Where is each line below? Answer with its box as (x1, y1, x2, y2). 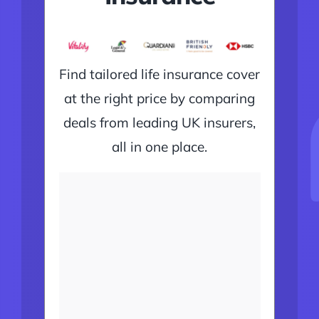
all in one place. (112, 137, 207, 155)
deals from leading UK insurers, (63, 113, 256, 131)
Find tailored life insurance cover (59, 65, 260, 83)
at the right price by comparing (64, 89, 255, 107)
